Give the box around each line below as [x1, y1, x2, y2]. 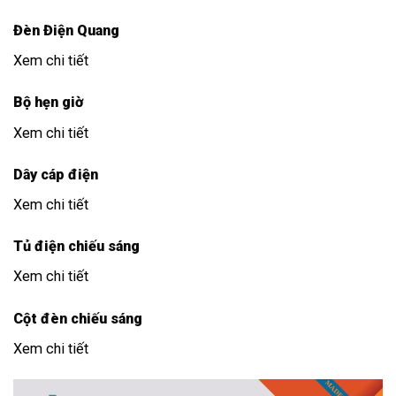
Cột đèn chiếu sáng [13, 309, 142, 327]
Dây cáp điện [13, 165, 98, 183]
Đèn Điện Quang [13, 22, 119, 40]
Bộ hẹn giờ [13, 94, 84, 111]
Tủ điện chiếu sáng [13, 238, 140, 255]
